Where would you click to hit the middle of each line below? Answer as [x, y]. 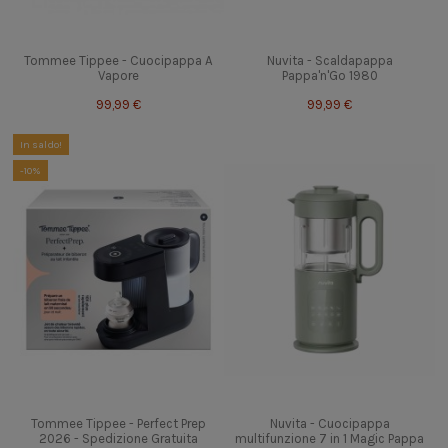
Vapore [118, 75]
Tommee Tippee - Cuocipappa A [118, 60]
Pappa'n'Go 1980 [329, 75]
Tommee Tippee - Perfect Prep [118, 424]
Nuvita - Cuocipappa [329, 424]
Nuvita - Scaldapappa [329, 60]
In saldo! [40, 144]
